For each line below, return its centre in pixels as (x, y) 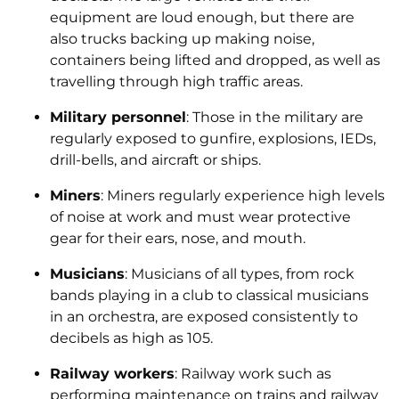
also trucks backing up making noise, (182, 39)
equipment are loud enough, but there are (202, 17)
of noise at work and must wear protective (200, 217)
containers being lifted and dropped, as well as (215, 60)
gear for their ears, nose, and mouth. (178, 238)
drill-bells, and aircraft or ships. (155, 160)
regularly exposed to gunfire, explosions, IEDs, (213, 138)
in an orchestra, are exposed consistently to (204, 317)
